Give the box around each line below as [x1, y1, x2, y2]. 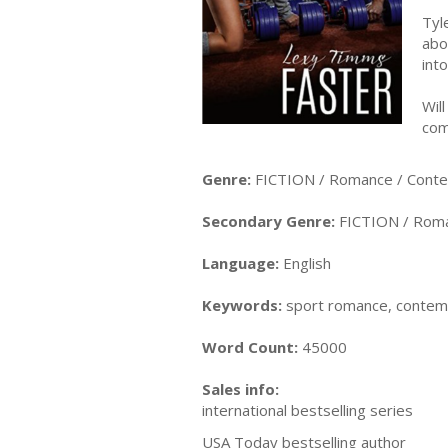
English [279, 253, 331, 273]
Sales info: [202, 379, 279, 399]
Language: [202, 253, 279, 273]
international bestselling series [202, 400, 417, 420]
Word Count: [202, 337, 298, 357]
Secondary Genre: [202, 211, 335, 231]
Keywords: [202, 295, 282, 315]
